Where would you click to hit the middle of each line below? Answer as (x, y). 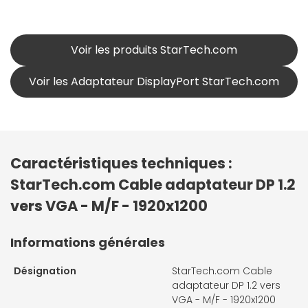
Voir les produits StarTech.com (154, 50)
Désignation (45, 271)
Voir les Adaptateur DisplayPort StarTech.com (154, 82)
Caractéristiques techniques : (121, 164)
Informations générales (88, 243)
